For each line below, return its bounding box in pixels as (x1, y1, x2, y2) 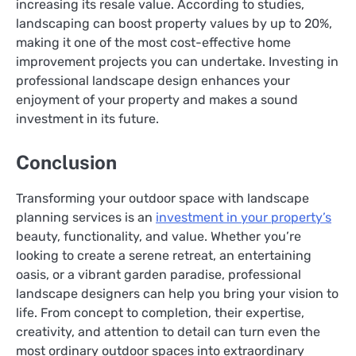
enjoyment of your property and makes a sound (16, 91, 298, 107)
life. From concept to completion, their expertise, (16, 305, 304, 321)
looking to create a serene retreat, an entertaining (16, 248, 311, 264)
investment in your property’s (156, 210, 331, 226)
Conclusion (16, 151, 117, 174)
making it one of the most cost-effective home (16, 34, 291, 50)
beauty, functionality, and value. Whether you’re (16, 229, 301, 245)
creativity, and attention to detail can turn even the (16, 324, 320, 340)
